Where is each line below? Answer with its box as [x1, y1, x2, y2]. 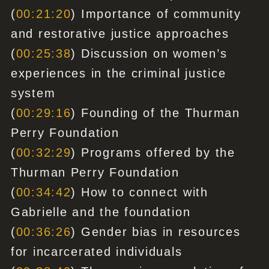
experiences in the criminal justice [10, 67, 226, 80]
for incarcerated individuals [10, 245, 183, 259]
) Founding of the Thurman [71, 106, 240, 120]
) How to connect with [71, 186, 208, 199]
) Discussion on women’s [71, 47, 228, 61]
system [10, 86, 56, 100]
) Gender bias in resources [71, 225, 241, 239]
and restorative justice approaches [10, 27, 229, 41]
